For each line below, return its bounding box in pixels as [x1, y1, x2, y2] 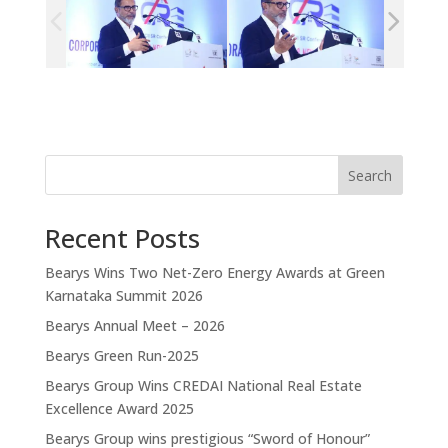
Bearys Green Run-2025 [44, 345, 199, 365]
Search [348, 165, 393, 185]
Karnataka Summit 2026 [44, 285, 203, 305]
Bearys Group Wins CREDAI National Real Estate [44, 375, 362, 395]
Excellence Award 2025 [44, 398, 194, 418]
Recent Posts [44, 219, 200, 256]
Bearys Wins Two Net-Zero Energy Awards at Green [44, 262, 385, 282]
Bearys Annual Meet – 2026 [44, 315, 225, 335]
